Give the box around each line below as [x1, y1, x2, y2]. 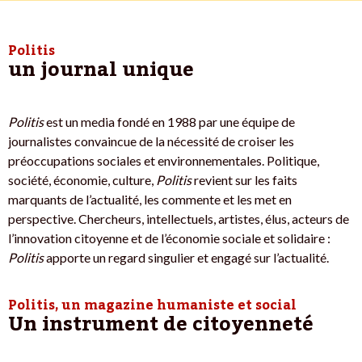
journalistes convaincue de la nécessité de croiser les [8, 133, 294, 149]
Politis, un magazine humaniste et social [8, 293, 297, 319]
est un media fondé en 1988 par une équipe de [44, 114, 295, 130]
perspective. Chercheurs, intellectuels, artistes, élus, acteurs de [8, 211, 349, 227]
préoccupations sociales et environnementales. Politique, [8, 153, 319, 169]
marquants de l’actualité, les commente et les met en [8, 192, 292, 208]
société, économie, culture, [8, 172, 156, 188]
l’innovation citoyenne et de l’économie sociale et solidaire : [8, 230, 330, 246]
